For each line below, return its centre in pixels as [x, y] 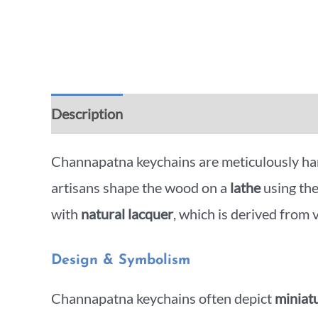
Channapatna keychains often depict [163, 298]
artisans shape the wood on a [141, 187]
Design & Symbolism [121, 260]
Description [87, 113]
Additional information [209, 113]
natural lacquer [127, 213]
